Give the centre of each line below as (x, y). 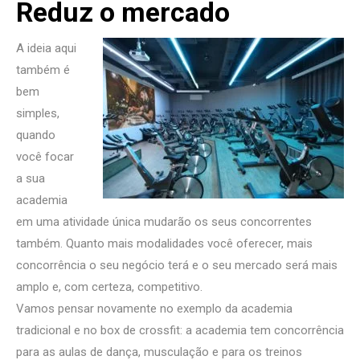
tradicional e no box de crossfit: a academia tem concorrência (180, 331)
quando (36, 135)
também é (43, 70)
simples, (38, 114)
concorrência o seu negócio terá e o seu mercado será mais (177, 266)
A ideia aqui (46, 49)
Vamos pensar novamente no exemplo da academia (154, 309)
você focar (45, 157)
